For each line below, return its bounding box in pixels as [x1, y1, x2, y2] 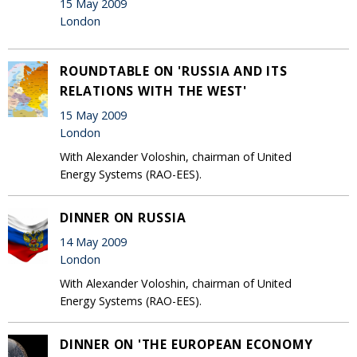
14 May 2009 [60, 234, 127, 250]
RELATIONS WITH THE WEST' [60, 81, 247, 100]
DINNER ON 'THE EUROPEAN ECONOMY [60, 335, 313, 353]
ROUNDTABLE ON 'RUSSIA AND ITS [60, 61, 288, 80]
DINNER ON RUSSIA [60, 208, 186, 226]
